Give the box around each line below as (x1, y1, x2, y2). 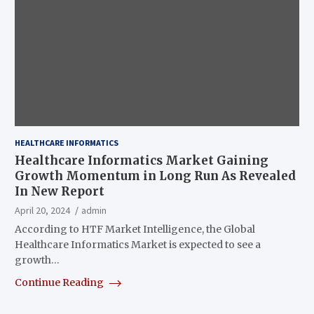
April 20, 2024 (14, 203, 70, 217)
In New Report (14, 183, 104, 199)
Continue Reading (14, 275, 106, 289)
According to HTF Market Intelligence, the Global (14, 222, 255, 235)
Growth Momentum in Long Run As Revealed (14, 168, 296, 184)
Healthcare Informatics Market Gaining (14, 152, 268, 168)
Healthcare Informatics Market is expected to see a (14, 238, 261, 251)
